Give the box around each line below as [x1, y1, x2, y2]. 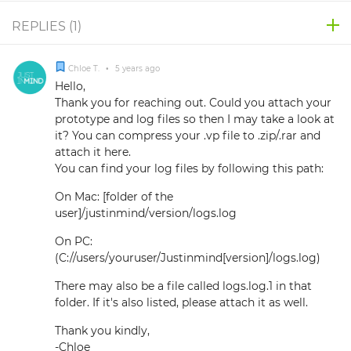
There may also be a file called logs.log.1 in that [55, 279, 312, 293]
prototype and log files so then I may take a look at [55, 112, 335, 126]
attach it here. [55, 145, 131, 159]
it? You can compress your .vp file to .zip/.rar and [55, 128, 320, 143]
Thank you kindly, [55, 324, 150, 338]
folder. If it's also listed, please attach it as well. [55, 295, 308, 309]
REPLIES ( [12, 19, 73, 34]
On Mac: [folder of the [55, 190, 173, 204]
